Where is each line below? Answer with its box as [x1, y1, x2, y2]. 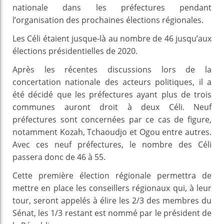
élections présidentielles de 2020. [12, 45, 137, 56]
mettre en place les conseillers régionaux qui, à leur [12, 182, 211, 193]
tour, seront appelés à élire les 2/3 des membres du [12, 194, 211, 206]
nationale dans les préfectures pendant [12, 1, 211, 13]
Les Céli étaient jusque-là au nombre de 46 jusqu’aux [12, 32, 211, 44]
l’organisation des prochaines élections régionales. [12, 14, 203, 25]
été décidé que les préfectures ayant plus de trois [12, 88, 211, 100]
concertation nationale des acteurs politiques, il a [12, 76, 211, 87]
